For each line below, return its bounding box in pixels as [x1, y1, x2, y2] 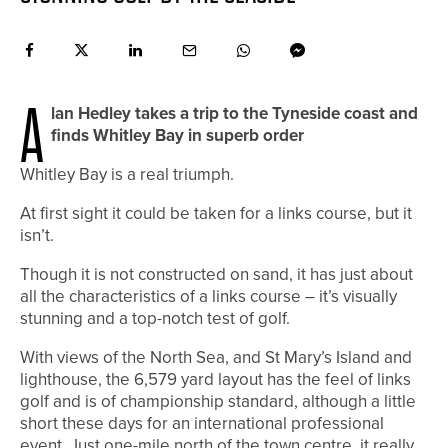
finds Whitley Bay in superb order [51, 122, 304, 148]
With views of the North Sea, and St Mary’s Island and [20, 344, 412, 370]
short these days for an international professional [20, 410, 384, 436]
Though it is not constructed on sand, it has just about [20, 261, 413, 287]
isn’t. [20, 222, 54, 248]
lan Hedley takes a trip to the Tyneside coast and [51, 100, 418, 126]
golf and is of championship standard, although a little [20, 388, 416, 414]
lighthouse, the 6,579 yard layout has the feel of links [20, 366, 411, 392]
